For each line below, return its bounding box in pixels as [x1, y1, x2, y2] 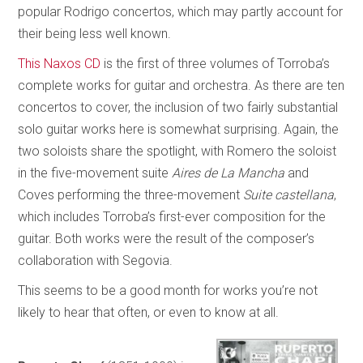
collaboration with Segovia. [18, 252, 173, 268]
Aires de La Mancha [172, 164, 285, 181]
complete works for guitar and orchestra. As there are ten [18, 77, 345, 93]
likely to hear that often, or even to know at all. [18, 304, 280, 320]
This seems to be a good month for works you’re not [18, 282, 318, 298]
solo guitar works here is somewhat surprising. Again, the [18, 121, 340, 137]
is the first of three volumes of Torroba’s [100, 55, 331, 71]
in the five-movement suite [18, 164, 173, 181]
